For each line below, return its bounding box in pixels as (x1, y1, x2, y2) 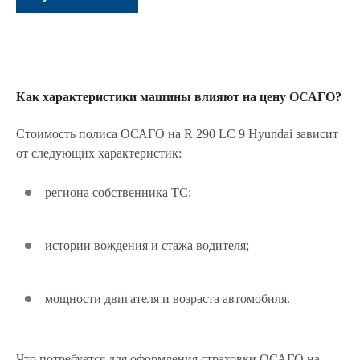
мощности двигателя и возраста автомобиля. (45, 292, 290, 305)
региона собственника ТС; (45, 186, 191, 199)
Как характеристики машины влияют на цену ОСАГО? (16, 90, 342, 104)
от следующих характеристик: (16, 146, 182, 160)
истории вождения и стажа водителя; (45, 239, 249, 252)
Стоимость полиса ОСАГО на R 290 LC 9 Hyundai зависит (16, 127, 338, 141)
